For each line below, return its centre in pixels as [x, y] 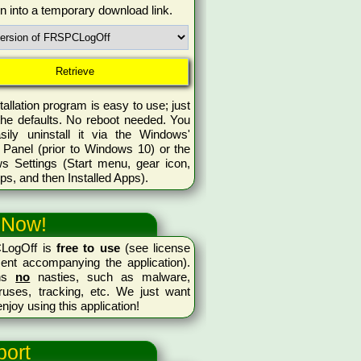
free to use [88, 248]
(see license [155, 248]
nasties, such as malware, [110, 277]
